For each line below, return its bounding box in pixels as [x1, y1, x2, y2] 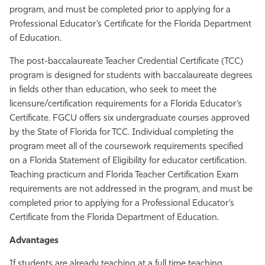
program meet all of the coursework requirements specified [9, 143, 243, 151]
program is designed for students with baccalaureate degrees [9, 72, 253, 80]
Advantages [9, 237, 59, 245]
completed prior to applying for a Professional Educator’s [9, 199, 234, 208]
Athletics [12, 11, 56, 22]
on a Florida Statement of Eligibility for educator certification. [9, 157, 247, 166]
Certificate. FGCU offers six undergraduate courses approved [9, 114, 250, 123]
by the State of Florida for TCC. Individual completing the [9, 128, 234, 137]
